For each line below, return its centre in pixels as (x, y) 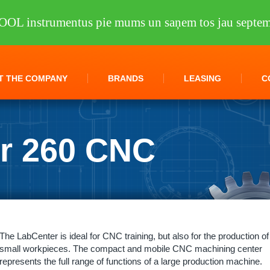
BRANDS (126, 78)
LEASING (202, 78)
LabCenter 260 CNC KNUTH (101, 224)
